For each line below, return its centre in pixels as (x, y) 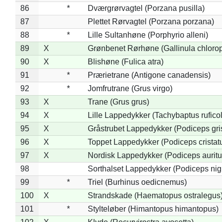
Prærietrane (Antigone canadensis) (149, 75)
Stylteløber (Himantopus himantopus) (153, 209)
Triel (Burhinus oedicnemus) (137, 182)
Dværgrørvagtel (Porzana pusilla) (146, 8)
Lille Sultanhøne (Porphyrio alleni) (148, 35)
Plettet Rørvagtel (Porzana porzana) (151, 21)
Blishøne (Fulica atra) (125, 61)
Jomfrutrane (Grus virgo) (130, 88)
